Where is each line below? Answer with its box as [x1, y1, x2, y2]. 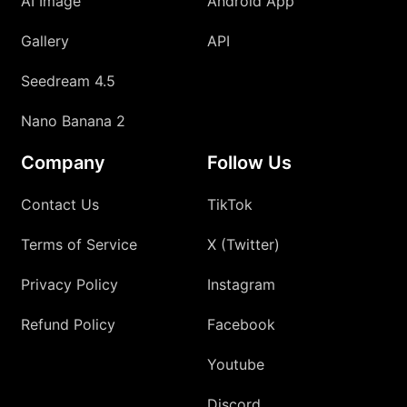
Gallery [21, 31, 70, 50]
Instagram [207, 274, 275, 293]
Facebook [207, 314, 275, 333]
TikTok [207, 194, 253, 213]
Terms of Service [21, 234, 138, 253]
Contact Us [21, 194, 100, 213]
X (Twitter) [207, 234, 280, 253]
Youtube [207, 354, 264, 373]
